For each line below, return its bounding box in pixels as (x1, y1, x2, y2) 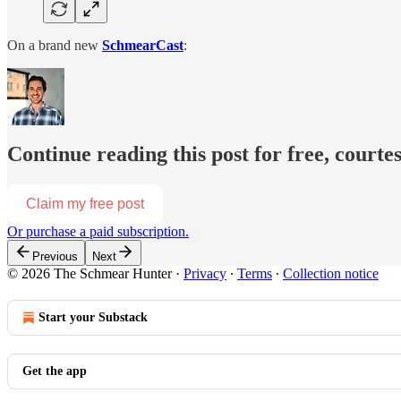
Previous (32, 250, 78, 264)
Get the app (22, 364, 87, 379)
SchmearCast (102, 37, 183, 53)
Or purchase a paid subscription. (7, 224, 189, 240)
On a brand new (7, 37, 102, 53)
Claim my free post (26, 196, 144, 212)
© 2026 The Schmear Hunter (7, 266, 172, 282)
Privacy (183, 266, 226, 282)
